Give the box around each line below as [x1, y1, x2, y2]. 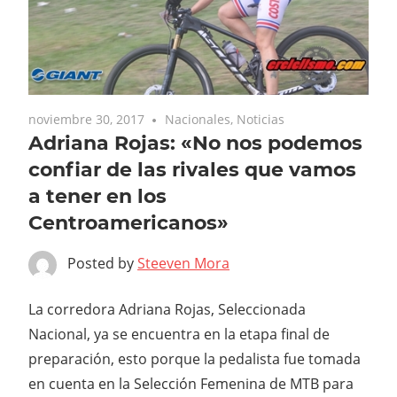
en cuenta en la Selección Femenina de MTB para [28, 373, 354, 393]
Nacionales [165, 110, 231, 128]
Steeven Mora [137, 253, 230, 273]
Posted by [67, 253, 137, 273]
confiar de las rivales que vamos [28, 157, 356, 182]
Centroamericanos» [28, 210, 229, 235]
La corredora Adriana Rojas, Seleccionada [28, 299, 306, 319]
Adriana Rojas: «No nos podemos [28, 130, 362, 155]
